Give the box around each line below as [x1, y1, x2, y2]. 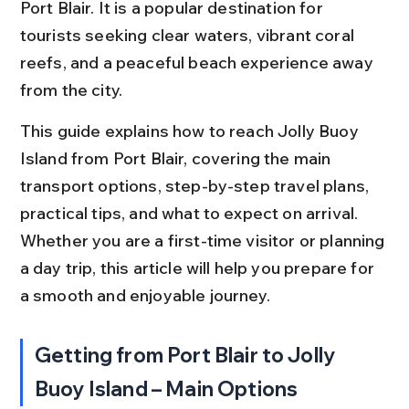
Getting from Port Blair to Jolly [35, 341, 340, 368]
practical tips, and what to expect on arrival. [19, 202, 362, 224]
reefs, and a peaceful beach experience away [19, 51, 377, 73]
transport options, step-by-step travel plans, [19, 174, 373, 196]
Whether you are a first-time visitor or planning [19, 229, 389, 251]
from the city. [19, 79, 123, 100]
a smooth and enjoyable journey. [19, 284, 270, 306]
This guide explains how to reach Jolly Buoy [19, 120, 362, 142]
